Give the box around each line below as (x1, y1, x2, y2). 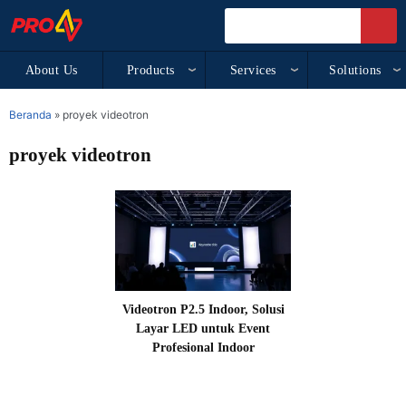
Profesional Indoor (151, 340, 255, 354)
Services (229, 63, 276, 78)
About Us (24, 63, 78, 78)
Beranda (9, 108, 52, 121)
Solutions (329, 63, 382, 78)
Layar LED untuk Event (136, 321, 270, 335)
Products (126, 63, 175, 78)
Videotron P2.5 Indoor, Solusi (121, 302, 285, 316)
